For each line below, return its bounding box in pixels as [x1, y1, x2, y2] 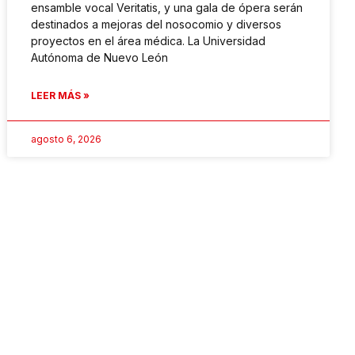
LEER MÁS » [31, 89, 90, 101]
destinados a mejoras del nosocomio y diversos [31, 17, 282, 31]
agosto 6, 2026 [31, 132, 102, 145]
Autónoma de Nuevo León [31, 50, 169, 64]
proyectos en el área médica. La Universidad [31, 33, 266, 48]
